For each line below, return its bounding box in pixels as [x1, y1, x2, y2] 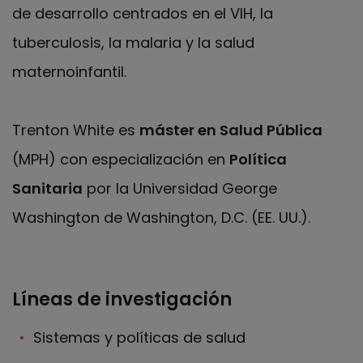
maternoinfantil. [12, 62, 126, 82]
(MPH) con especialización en [12, 149, 229, 169]
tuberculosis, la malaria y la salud [12, 32, 254, 53]
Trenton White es [12, 120, 139, 140]
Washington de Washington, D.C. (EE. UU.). [12, 207, 310, 228]
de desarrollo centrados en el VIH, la [12, 3, 273, 23]
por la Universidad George [83, 178, 277, 199]
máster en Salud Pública [139, 120, 322, 140]
